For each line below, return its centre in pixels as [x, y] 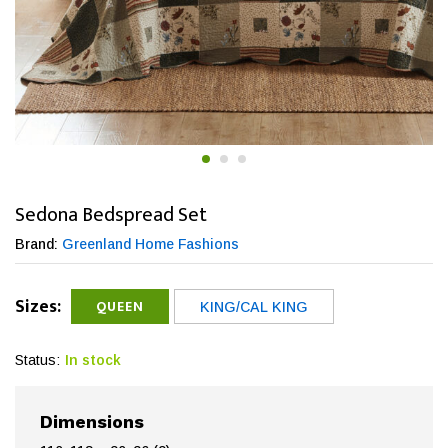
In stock [93, 360]
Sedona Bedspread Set [111, 215]
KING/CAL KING [254, 306]
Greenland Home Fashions [150, 244]
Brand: [38, 244]
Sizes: [38, 306]
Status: [37, 360]
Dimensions [92, 421]
